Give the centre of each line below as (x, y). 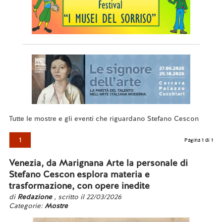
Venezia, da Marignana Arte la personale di (98, 163)
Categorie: (27, 206)
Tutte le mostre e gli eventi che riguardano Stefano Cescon (104, 118)
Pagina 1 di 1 (199, 140)
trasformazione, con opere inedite (79, 186)
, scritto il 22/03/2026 (87, 197)
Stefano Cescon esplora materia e (79, 174)
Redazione (35, 197)
